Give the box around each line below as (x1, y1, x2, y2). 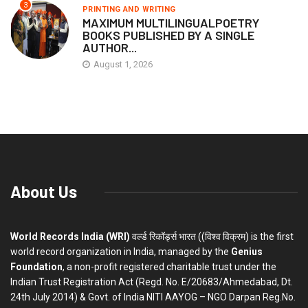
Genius (231, 246, 263, 258)
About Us (10, 181, 77, 202)
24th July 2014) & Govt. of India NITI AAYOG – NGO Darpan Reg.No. (10, 291, 296, 303)
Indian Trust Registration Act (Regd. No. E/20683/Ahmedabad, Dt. (10, 276, 293, 288)
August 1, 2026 (91, 59, 153, 70)
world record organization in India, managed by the (10, 246, 231, 258)
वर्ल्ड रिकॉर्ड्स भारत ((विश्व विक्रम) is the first (130, 231, 294, 243)
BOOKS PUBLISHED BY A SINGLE (82, 27, 254, 43)
